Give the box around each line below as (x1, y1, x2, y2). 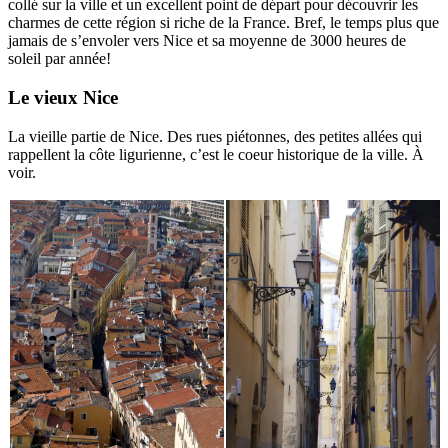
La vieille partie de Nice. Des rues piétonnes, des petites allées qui (8, 127, 422, 145)
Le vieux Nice (8, 86, 118, 108)
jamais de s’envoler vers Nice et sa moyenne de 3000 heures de (8, 32, 406, 50)
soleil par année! (8, 50, 111, 68)
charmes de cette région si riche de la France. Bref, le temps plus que (8, 14, 439, 32)
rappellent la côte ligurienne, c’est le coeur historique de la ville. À (8, 145, 424, 163)
